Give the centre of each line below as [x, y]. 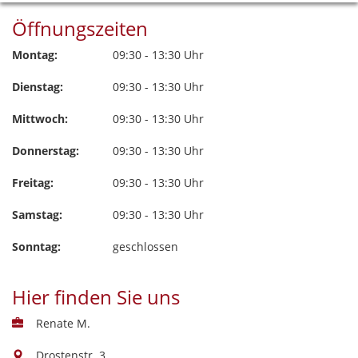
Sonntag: [36, 247]
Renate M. [63, 324]
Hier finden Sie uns [96, 297]
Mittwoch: [40, 119]
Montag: [35, 55]
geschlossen [145, 247]
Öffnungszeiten [80, 29]
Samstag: [37, 215]
